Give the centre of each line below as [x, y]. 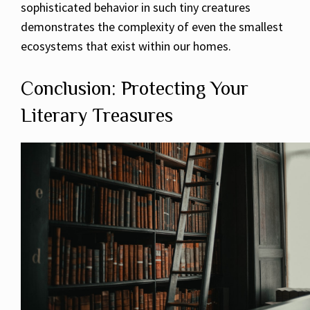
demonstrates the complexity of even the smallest [152, 27]
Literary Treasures [97, 116]
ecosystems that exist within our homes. [126, 46]
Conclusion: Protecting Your [135, 89]
